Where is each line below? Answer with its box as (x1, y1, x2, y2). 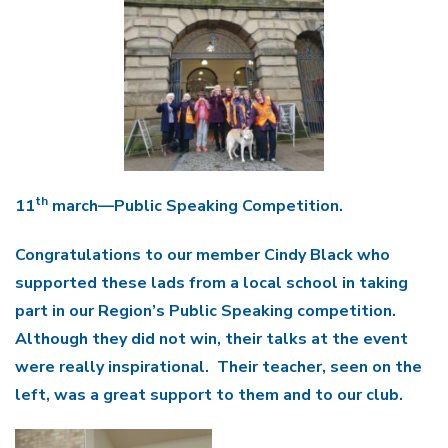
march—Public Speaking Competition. (48, 194, 343, 217)
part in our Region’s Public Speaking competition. (15, 299, 400, 322)
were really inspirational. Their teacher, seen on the (15, 355, 422, 378)
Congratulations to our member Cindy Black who (15, 243, 390, 266)
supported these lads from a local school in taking (15, 271, 408, 294)
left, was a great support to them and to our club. (15, 383, 403, 406)
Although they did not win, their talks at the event (15, 327, 408, 350)
